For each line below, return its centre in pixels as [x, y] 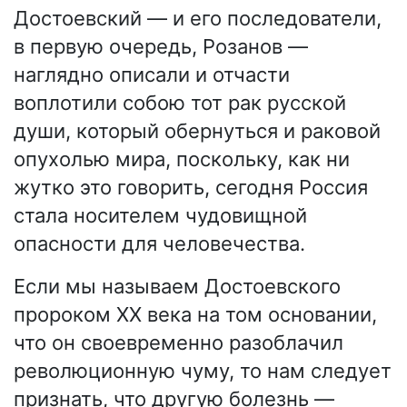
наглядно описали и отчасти [152, 75]
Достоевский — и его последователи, [198, 19]
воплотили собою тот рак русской [180, 103]
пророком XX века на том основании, [195, 315]
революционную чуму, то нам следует [203, 371]
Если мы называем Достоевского [177, 287]
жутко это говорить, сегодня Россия [191, 188]
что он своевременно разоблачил [179, 343]
